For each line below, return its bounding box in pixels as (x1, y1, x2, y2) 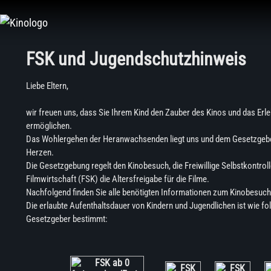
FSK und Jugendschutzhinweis (25, 48, 246, 70)
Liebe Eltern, (25, 80, 68, 91)
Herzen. (25, 147, 54, 158)
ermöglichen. (25, 120, 72, 131)
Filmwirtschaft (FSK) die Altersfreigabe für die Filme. (25, 174, 209, 184)
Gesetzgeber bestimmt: (25, 214, 108, 224)
